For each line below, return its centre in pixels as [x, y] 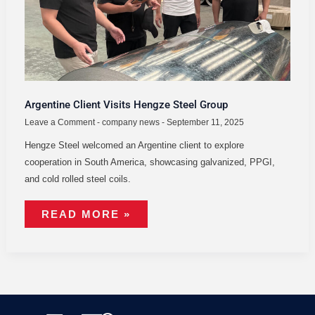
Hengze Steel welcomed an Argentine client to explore [134, 145]
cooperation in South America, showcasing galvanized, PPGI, [149, 162]
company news [130, 122]
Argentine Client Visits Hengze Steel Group [126, 105]
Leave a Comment [59, 122]
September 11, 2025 [205, 122]
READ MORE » [86, 214]
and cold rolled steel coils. [77, 179]
